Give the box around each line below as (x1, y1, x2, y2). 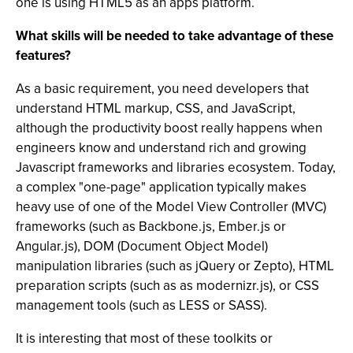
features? (16, 46, 71, 65)
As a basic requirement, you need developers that (16, 79, 309, 98)
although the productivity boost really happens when (16, 118, 322, 138)
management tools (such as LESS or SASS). (16, 295, 267, 315)
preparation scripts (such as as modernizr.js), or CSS (16, 276, 319, 295)
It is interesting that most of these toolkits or (16, 329, 273, 348)
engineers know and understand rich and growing (16, 138, 307, 158)
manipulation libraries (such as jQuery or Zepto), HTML (16, 256, 334, 276)
